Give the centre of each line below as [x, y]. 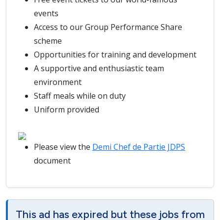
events [46, 13]
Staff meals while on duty [80, 96]
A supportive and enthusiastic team [99, 68]
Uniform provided [67, 110]
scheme [48, 41]
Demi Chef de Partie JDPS [139, 147]
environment [58, 82]
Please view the [63, 147]
